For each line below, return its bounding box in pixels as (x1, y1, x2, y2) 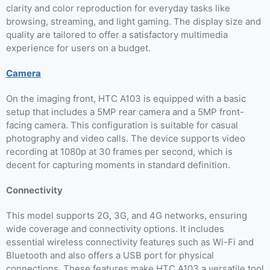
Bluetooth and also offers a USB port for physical (6, 250, 214, 261)
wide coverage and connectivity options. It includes (6, 223, 224, 234)
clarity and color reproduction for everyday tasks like (6, 2, 230, 14)
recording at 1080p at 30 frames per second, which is (6, 146, 233, 157)
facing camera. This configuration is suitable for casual (6, 119, 238, 131)
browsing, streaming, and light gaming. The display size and (6, 16, 261, 27)
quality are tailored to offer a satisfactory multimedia (6, 29, 228, 40)
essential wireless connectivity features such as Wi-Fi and (6, 236, 254, 248)
